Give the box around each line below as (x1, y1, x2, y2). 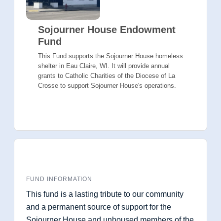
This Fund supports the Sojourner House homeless (38, 52, 183, 60)
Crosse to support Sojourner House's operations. (38, 81, 176, 89)
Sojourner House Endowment (38, 24, 176, 35)
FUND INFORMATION (26, 175, 93, 183)
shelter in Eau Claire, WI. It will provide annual (38, 62, 170, 70)
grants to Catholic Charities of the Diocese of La (38, 72, 175, 79)
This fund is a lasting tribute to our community (26, 189, 184, 198)
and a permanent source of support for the (26, 202, 171, 211)
